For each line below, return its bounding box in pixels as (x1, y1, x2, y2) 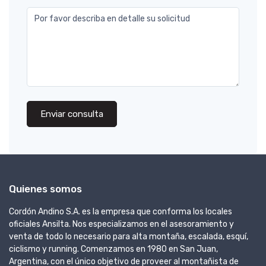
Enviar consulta (40, 108, 103, 119)
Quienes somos (9, 182, 82, 195)
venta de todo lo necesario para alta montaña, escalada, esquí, (9, 231, 248, 242)
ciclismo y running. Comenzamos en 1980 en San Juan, (9, 243, 218, 254)
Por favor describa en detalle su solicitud (34, 13, 190, 24)
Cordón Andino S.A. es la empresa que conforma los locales (9, 206, 232, 217)
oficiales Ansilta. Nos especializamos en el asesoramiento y (9, 218, 234, 229)
